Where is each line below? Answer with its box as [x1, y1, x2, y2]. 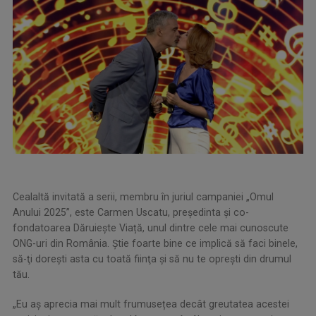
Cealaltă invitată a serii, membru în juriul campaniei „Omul [13, 190, 274, 202]
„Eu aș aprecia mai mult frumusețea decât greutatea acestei [13, 298, 289, 310]
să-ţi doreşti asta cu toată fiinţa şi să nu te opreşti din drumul [13, 253, 291, 265]
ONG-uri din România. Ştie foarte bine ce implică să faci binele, [13, 237, 298, 249]
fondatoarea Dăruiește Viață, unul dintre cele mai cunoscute [13, 221, 288, 233]
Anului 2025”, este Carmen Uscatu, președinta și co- [13, 206, 249, 218]
